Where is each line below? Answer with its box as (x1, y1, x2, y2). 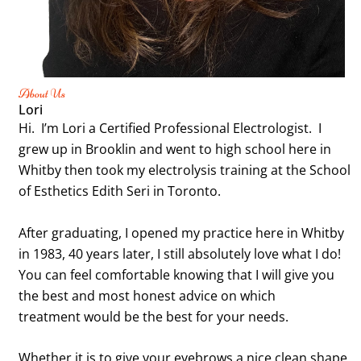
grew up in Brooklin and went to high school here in (18, 139, 331, 158)
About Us (18, 85, 65, 102)
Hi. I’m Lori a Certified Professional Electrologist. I (18, 118, 322, 137)
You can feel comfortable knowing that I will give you (18, 265, 334, 284)
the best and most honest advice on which (18, 286, 276, 305)
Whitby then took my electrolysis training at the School (18, 160, 351, 179)
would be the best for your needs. (83, 307, 292, 326)
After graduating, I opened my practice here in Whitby (18, 223, 344, 242)
